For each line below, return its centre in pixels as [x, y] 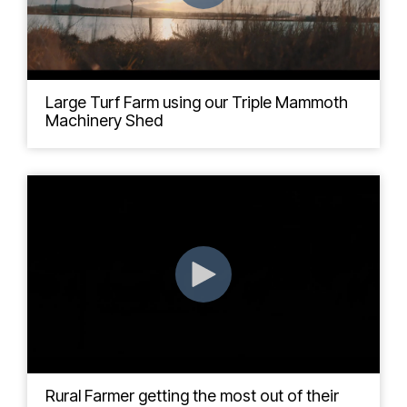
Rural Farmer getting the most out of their [192, 396]
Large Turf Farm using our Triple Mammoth [197, 102]
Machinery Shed [104, 120]
